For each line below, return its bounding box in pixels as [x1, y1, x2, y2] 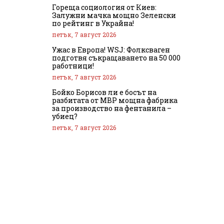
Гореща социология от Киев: [52, 2, 156, 12]
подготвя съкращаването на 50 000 [52, 52, 180, 62]
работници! [52, 60, 94, 70]
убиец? [52, 111, 77, 121]
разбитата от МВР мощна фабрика [52, 95, 177, 105]
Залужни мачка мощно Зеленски [52, 10, 176, 20]
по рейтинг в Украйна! [52, 18, 134, 28]
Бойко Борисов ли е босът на [52, 87, 156, 97]
